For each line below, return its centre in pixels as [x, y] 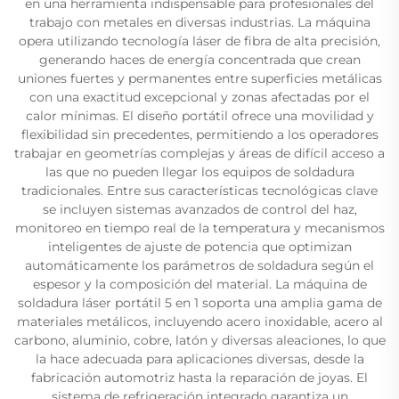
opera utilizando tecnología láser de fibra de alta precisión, [199, 41]
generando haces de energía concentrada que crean [199, 59]
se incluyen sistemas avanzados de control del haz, [199, 209]
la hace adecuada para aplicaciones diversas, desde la [199, 358]
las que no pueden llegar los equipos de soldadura [199, 171]
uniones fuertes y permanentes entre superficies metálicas [199, 78]
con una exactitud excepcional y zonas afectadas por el [199, 97]
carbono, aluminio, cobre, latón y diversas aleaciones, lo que [199, 340]
